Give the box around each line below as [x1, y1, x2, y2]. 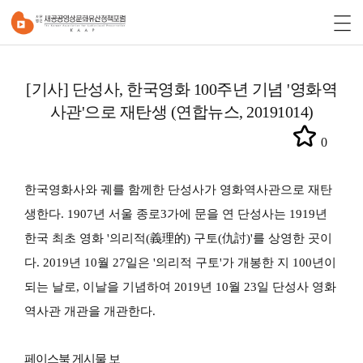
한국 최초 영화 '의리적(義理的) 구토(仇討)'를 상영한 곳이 [24, 232, 332, 245]
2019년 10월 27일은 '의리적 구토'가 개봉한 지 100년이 [43, 256, 336, 269]
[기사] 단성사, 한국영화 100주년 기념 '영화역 [26, 80, 337, 98]
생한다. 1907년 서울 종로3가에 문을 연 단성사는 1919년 [24, 207, 327, 220]
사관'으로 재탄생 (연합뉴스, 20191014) [49, 103, 314, 121]
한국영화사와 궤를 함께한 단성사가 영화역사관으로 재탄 [24, 183, 332, 196]
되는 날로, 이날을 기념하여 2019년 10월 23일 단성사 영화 [24, 280, 336, 293]
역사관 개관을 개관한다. [24, 305, 159, 318]
